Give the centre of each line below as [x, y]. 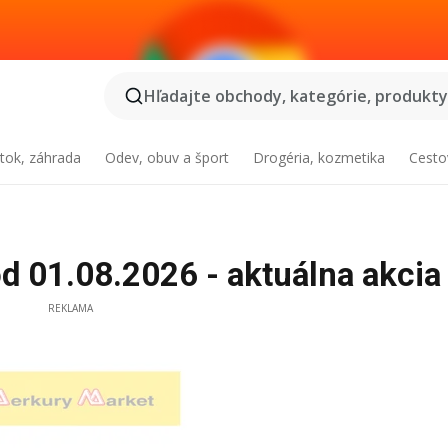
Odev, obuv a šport [167, 157]
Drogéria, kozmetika [318, 157]
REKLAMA [70, 308]
